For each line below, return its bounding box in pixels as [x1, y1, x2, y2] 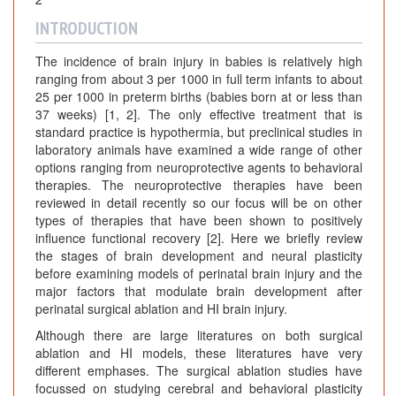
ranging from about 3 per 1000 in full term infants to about [35, 70, 362, 88]
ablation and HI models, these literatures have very [35, 344, 362, 362]
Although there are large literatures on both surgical [35, 326, 362, 345]
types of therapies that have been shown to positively [35, 211, 362, 230]
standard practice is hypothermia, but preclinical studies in [35, 123, 362, 141]
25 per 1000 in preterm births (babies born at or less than [35, 88, 362, 106]
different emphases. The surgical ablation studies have [35, 362, 362, 380]
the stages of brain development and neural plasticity [35, 247, 362, 265]
